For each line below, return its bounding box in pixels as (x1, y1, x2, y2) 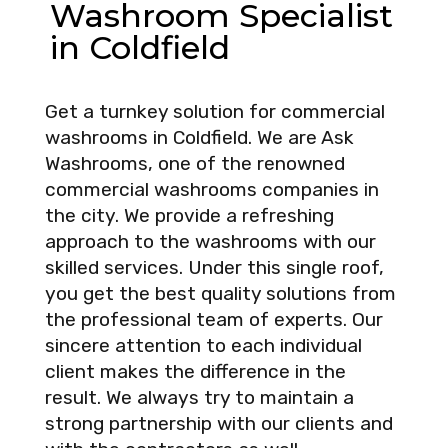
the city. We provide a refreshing (45, 204, 334, 228)
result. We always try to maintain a (45, 386, 354, 410)
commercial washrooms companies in (45, 178, 379, 202)
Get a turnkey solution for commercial (45, 100, 385, 124)
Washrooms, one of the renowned (45, 152, 345, 176)
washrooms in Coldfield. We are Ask (45, 126, 354, 150)
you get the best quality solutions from (45, 282, 396, 306)
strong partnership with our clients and (45, 412, 393, 436)
